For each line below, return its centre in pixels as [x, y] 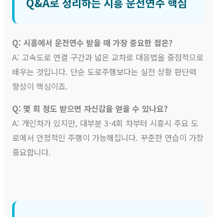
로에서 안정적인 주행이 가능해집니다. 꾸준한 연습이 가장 [108, 138]
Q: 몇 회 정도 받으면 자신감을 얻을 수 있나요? [90, 109]
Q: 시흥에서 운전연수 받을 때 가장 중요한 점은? [93, 42]
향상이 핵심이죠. [40, 86]
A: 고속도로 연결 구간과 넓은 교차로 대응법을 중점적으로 [108, 57]
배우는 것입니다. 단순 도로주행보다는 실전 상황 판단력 [104, 71]
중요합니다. [32, 152]
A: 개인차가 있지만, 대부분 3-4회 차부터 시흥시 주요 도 [105, 123]
